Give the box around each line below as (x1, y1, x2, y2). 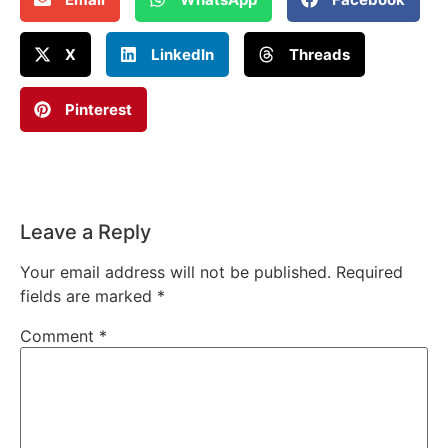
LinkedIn (151, 44, 214, 64)
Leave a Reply (20, 220, 151, 245)
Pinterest (65, 99, 132, 119)
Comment (20, 326, 99, 347)
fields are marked (20, 286, 157, 307)
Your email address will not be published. (20, 262, 331, 283)
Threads (289, 44, 350, 64)
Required (336, 262, 403, 283)
